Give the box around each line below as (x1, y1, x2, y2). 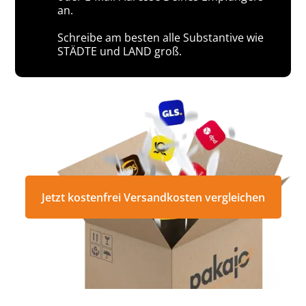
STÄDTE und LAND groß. (57, 43, 182, 59)
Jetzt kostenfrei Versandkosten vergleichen (41, 189, 265, 205)
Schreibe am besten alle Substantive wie (57, 29, 264, 45)
